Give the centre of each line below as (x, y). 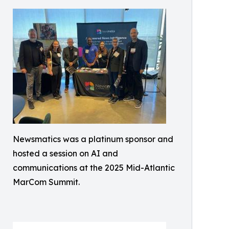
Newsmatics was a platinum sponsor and (93, 139)
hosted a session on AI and (65, 153)
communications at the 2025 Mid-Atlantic (94, 168)
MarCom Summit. (46, 182)
